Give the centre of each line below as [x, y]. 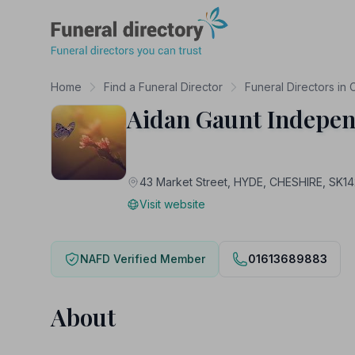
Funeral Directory [99, 15]
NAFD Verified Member [143, 259]
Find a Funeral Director [163, 87]
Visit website [172, 204]
